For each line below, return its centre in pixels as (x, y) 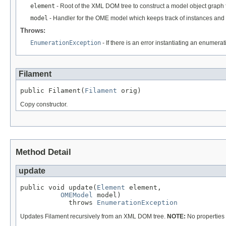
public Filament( (52, 91)
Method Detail (43, 152)
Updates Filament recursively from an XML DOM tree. (94, 216)
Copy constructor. (44, 105)
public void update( (59, 187)
